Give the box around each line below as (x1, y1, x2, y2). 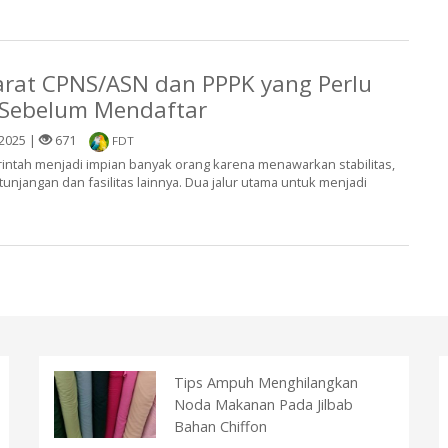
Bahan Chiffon (174, 417, 267, 436)
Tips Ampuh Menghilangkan (174, 373, 358, 392)
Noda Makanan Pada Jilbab (174, 395, 353, 414)
